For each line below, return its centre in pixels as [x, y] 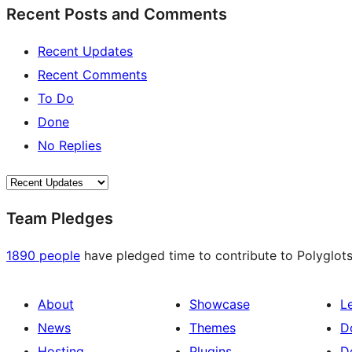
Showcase [219, 304]
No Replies [70, 146]
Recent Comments [92, 75]
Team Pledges [60, 219]
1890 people [43, 256]
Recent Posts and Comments [117, 15]
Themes [212, 328]
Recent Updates [85, 51]
